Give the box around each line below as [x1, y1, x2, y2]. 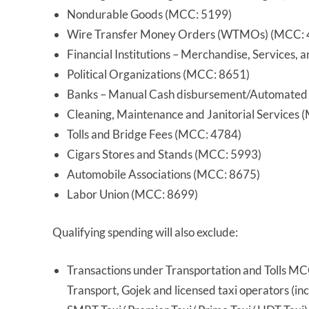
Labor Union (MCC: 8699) [67, 187, 198, 202]
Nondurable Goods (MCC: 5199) [67, 7, 232, 22]
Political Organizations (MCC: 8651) [67, 67, 250, 82]
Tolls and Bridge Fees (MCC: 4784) [67, 127, 241, 142]
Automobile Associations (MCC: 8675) [67, 167, 260, 182]
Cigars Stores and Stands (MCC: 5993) [67, 147, 261, 162]
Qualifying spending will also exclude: [52, 225, 238, 240]
